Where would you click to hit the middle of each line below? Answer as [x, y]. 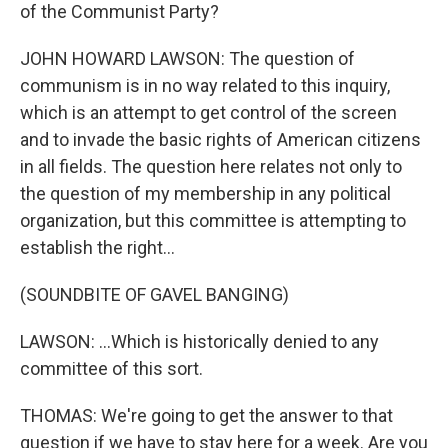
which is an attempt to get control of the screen [208, 112]
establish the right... [97, 247]
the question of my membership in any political [205, 193]
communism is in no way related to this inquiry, [205, 85]
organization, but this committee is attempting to [213, 220]
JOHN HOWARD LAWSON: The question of [187, 58]
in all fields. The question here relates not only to [211, 166]
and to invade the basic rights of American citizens [220, 139]
